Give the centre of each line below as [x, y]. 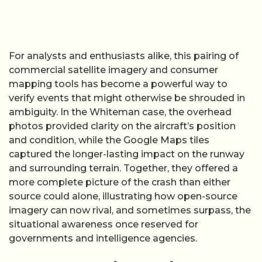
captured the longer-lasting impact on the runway [127, 154]
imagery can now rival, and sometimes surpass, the [130, 210]
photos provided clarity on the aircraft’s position [122, 126]
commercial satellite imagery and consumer [113, 70]
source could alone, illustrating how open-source [123, 196]
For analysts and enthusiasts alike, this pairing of [124, 56]
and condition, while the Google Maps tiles [109, 140]
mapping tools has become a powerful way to [118, 84]
